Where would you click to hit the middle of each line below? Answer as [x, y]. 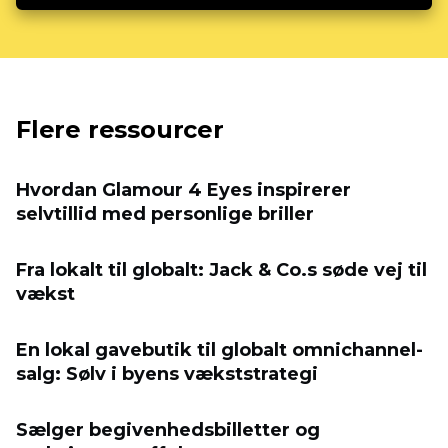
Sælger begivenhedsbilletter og [168, 430]
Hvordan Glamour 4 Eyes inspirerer [183, 190]
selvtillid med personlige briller [165, 214]
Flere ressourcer [120, 130]
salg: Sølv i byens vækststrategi [167, 374]
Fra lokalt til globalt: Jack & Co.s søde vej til [221, 270]
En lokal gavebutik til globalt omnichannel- [219, 350]
